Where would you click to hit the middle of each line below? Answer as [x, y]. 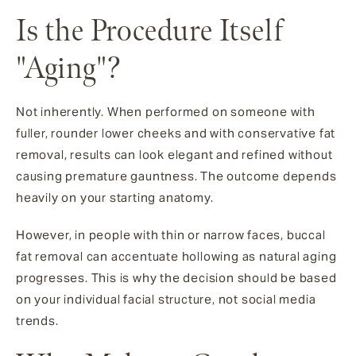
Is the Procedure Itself [150, 31]
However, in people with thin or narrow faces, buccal [171, 235]
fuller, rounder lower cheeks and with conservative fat [176, 133]
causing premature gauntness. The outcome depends [176, 176]
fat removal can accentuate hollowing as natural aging [176, 257]
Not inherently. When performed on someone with [166, 112]
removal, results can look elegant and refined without [174, 155]
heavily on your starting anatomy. [115, 198]
